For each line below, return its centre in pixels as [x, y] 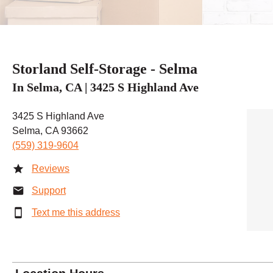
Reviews [51, 168]
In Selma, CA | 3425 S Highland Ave [105, 87]
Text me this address [76, 212]
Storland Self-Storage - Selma [105, 69]
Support [49, 190]
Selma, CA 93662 [50, 130]
